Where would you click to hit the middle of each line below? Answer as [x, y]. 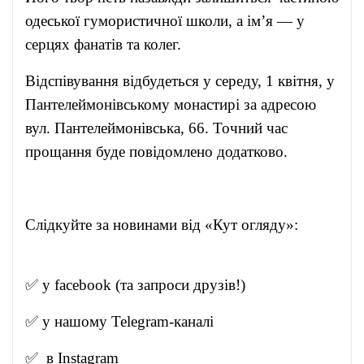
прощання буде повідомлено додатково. [156, 152]
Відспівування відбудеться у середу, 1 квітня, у [180, 81]
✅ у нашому [68, 321]
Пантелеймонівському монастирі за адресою [171, 104]
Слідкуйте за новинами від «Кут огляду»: [180, 225]
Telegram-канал [160, 321]
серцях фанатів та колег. [103, 44]
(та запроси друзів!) [178, 285]
